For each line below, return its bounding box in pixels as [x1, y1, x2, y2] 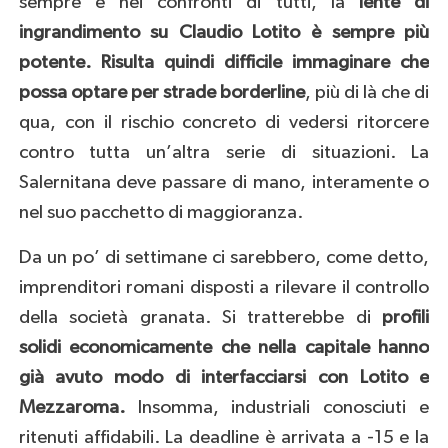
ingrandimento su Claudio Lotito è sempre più [18, 23, 430, 43]
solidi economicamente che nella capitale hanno [18, 338, 430, 358]
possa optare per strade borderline [18, 83, 305, 103]
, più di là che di [304, 83, 430, 103]
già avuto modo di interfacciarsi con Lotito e [18, 368, 430, 388]
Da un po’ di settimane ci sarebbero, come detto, [18, 248, 430, 268]
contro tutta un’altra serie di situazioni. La [18, 143, 430, 163]
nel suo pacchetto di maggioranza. [18, 203, 303, 223]
